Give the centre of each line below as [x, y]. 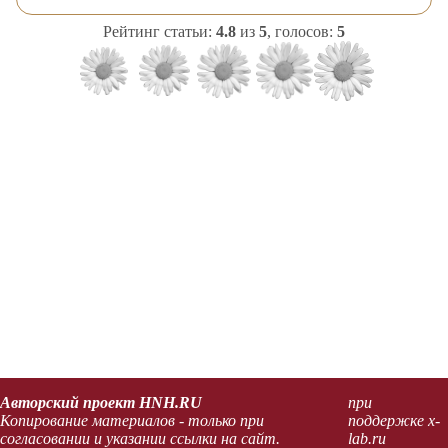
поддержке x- [393, 420]
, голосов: [302, 31]
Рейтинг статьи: [159, 31]
